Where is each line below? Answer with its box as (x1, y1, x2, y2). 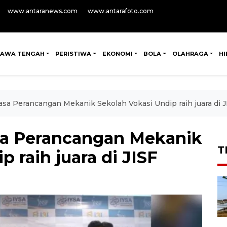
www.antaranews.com (8, 7, 78, 15)
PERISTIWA (55, 50, 92, 57)
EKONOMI (102, 50, 133, 57)
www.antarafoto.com (88, 7, 154, 15)
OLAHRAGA (172, 50, 208, 57)
